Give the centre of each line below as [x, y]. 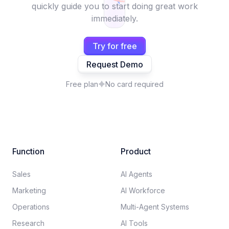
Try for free [114, 46]
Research [28, 223]
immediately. [114, 18]
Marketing [29, 190]
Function [28, 151]
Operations [31, 207]
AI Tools [134, 223]
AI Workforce [143, 190]
